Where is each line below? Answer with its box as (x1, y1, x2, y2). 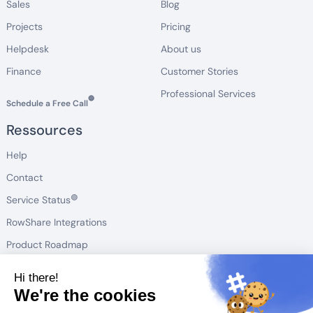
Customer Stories (160, 64, 238, 78)
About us (160, 42, 201, 55)
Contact (6, 170, 43, 184)
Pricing (160, 20, 191, 33)
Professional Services (160, 87, 256, 100)
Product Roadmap (6, 238, 88, 251)
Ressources (6, 120, 82, 139)
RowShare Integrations (6, 215, 107, 228)
